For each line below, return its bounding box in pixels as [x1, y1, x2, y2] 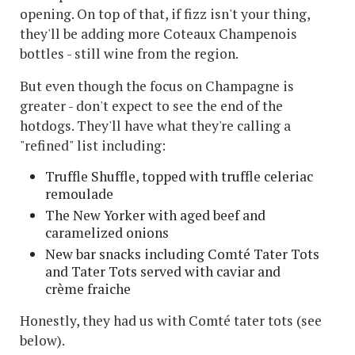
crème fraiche [45, 280, 131, 299]
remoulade [45, 185, 113, 204]
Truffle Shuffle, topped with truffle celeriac [45, 167, 313, 186]
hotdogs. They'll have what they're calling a [20, 116, 291, 136]
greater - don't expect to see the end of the [20, 97, 283, 116]
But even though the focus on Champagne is [20, 77, 294, 96]
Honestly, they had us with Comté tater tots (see [20, 311, 322, 330]
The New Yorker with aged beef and [45, 206, 265, 225]
